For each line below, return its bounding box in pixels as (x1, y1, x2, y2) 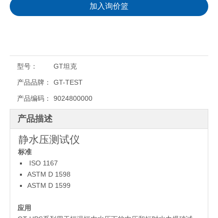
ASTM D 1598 (27, 170, 71, 179)
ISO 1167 (27, 159, 58, 167)
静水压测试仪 (18, 134, 80, 145)
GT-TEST (54, 78, 83, 87)
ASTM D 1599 (27, 182, 71, 190)
